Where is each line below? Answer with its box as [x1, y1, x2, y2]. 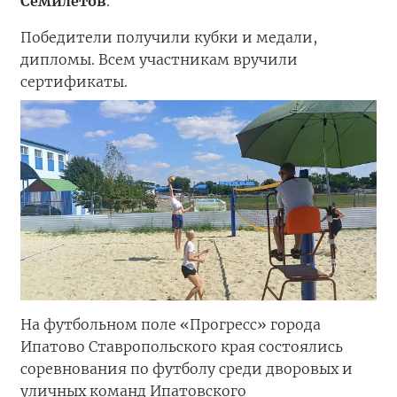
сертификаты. [20, 73, 128, 90]
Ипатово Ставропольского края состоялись [20, 338, 343, 356]
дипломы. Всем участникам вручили [20, 51, 298, 68]
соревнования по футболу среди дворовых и [20, 360, 353, 378]
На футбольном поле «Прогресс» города [20, 315, 321, 334]
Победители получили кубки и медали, [20, 28, 317, 46]
